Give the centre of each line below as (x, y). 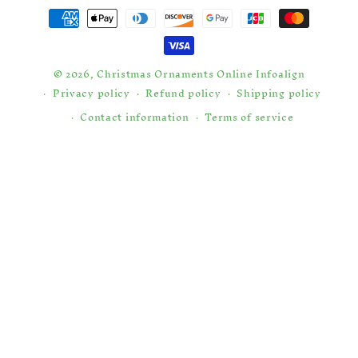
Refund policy (183, 93)
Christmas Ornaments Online (175, 74)
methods (58, 33)
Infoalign (280, 74)
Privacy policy (91, 93)
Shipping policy (279, 93)
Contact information (135, 117)
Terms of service (249, 117)
